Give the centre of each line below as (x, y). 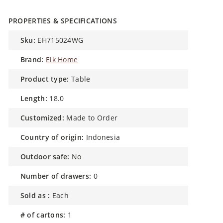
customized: (45, 118)
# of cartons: (43, 215)
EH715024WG (60, 40)
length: (36, 98)
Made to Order (92, 118)
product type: (47, 79)
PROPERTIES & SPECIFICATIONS (62, 21)
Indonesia (103, 137)
